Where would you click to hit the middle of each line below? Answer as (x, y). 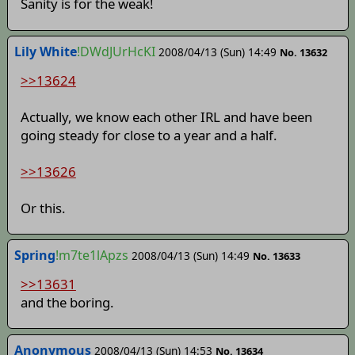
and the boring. (67, 302)
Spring (34, 256)
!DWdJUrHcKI (116, 52)
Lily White (45, 52)
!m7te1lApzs (92, 256)
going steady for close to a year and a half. (149, 135)
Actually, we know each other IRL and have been (166, 116)
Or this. (43, 208)
